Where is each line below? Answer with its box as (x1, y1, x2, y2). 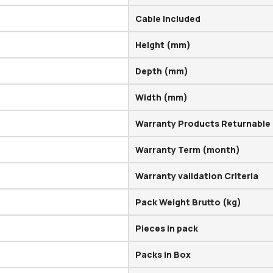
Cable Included (135, 13, 201, 25)
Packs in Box (135, 249, 191, 261)
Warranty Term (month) (135, 144, 241, 156)
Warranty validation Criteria (135, 170, 259, 182)
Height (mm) (135, 39, 191, 51)
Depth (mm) (135, 65, 189, 77)
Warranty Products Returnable (135, 118, 271, 130)
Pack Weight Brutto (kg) (135, 196, 242, 208)
